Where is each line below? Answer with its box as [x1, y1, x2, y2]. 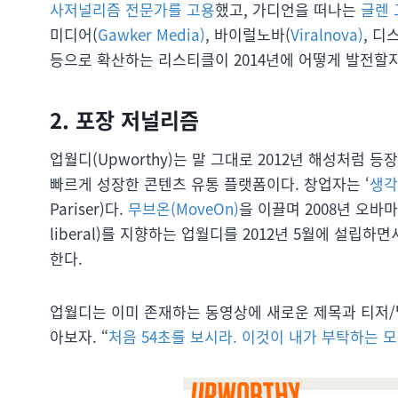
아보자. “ [50, 324, 108, 347]
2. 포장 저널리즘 [50, 103, 199, 135]
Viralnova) [291, 22, 363, 45]
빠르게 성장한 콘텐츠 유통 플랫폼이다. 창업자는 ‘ [50, 171, 370, 195]
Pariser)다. [50, 196, 128, 219]
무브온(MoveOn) [128, 196, 239, 219]
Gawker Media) [98, 22, 205, 45]
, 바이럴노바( [205, 22, 291, 45]
